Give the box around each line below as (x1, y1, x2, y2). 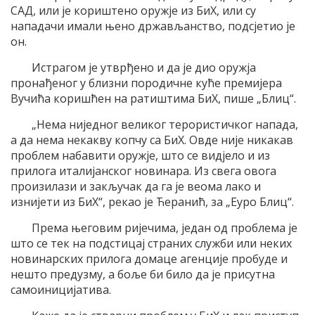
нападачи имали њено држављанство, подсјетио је (11, 18, 295, 34)
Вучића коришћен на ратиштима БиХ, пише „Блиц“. (11, 91, 296, 107)
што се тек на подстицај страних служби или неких (11, 236, 292, 252)
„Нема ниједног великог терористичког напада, (32, 117, 298, 133)
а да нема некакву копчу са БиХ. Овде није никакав (11, 132, 293, 148)
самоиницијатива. (11, 282, 111, 298)
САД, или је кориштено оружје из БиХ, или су (11, 3, 256, 19)
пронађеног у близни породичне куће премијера (11, 75, 282, 91)
